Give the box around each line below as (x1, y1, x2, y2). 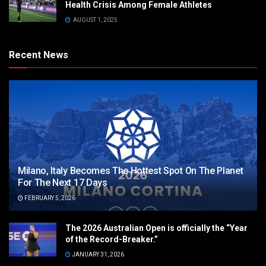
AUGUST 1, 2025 (72, 17, 118, 23)
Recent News (9, 49, 68, 61)
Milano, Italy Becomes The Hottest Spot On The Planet (18, 165, 243, 176)
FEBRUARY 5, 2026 (23, 195, 75, 201)
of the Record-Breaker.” (65, 235, 158, 244)
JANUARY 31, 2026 (71, 251, 124, 258)
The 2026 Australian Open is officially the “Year (65, 223, 248, 233)
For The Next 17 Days (18, 177, 107, 188)
